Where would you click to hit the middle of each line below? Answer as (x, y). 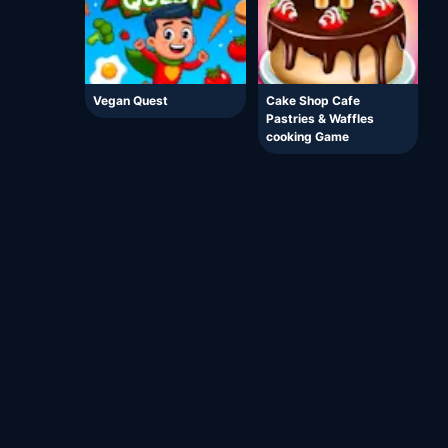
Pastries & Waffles (319, 119)
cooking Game (307, 137)
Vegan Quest (130, 101)
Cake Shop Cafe (312, 101)
